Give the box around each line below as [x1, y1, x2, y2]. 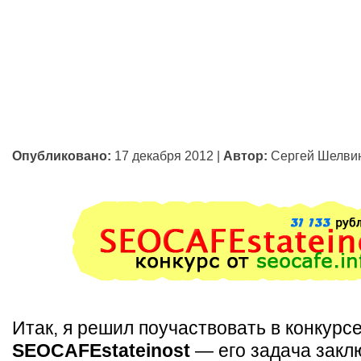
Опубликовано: [12, 148, 111, 163]
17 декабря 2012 [114, 148, 214, 163]
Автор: [223, 148, 268, 163]
